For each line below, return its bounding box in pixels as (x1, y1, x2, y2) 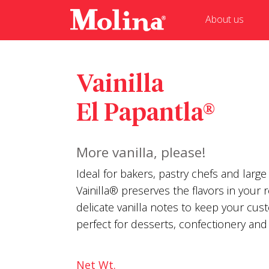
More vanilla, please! (76, 143, 206, 162)
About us (205, 13, 244, 26)
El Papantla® (76, 98, 215, 126)
